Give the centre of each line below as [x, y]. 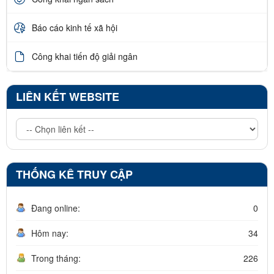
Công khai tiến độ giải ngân [85, 56]
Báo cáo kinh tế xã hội [75, 27]
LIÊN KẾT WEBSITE [68, 97]
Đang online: [56, 208]
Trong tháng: [56, 258]
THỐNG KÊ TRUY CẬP [74, 175]
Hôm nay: [50, 233]
